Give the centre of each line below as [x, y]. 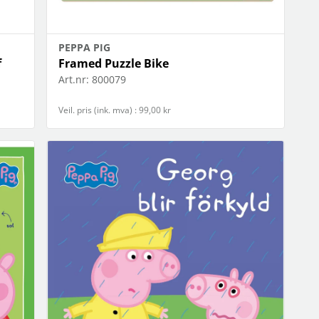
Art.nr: [74, 79]
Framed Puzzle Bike [114, 63]
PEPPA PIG [85, 47]
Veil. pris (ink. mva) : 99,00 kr [115, 110]
